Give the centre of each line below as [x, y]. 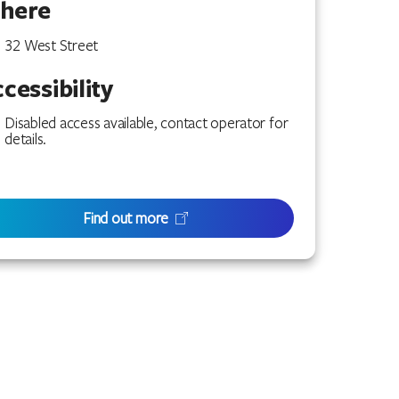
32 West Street [51, 45]
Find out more [126, 217]
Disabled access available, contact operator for [147, 122]
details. [25, 138]
